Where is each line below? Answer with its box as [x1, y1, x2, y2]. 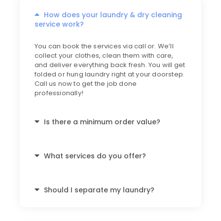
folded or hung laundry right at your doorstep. [35, 70, 185, 79]
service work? [35, 19, 84, 30]
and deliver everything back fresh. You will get [35, 60, 185, 70]
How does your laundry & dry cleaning [44, 10, 183, 20]
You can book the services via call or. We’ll [35, 41, 174, 51]
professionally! [35, 88, 83, 98]
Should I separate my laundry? [44, 184, 155, 195]
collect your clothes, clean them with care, [35, 51, 174, 61]
